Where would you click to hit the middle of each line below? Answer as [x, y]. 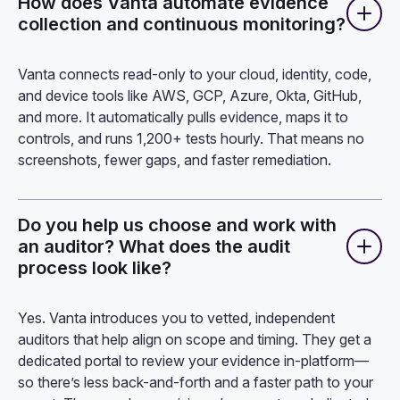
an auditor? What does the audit [154, 246]
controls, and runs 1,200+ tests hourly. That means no [191, 138]
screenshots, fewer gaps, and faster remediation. [175, 159]
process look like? [95, 267]
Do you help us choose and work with [177, 225]
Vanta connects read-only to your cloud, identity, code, [195, 74]
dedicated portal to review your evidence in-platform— [193, 360]
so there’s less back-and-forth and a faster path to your [196, 382]
